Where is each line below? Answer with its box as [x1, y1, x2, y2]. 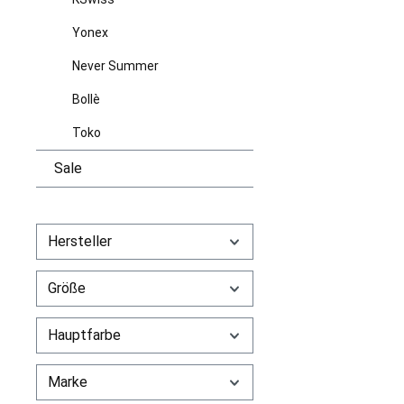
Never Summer [72, 58, 159, 73]
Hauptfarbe [48, 326, 121, 344]
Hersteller [48, 232, 112, 250]
